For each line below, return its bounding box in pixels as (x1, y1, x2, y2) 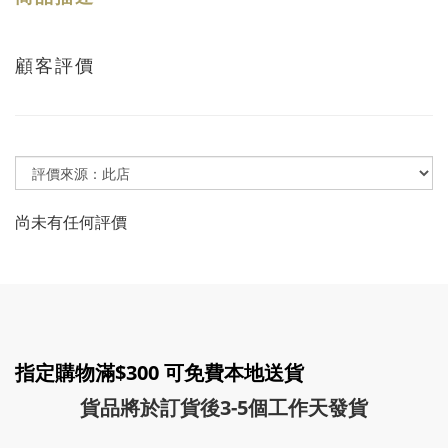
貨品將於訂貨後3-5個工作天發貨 (80, 394, 368, 421)
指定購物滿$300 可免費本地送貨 (15, 359, 304, 386)
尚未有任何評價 (15, 211, 127, 233)
